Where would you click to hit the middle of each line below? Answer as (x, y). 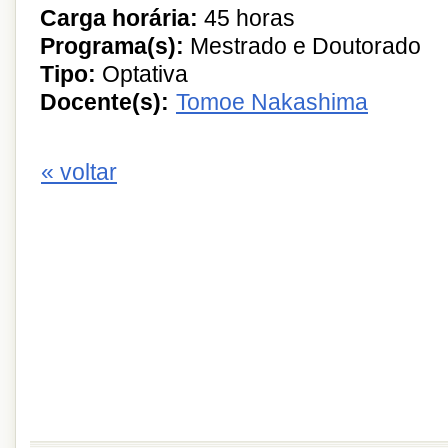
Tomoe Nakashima (272, 102)
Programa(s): (112, 46)
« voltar (79, 172)
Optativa (145, 74)
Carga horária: (119, 18)
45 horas (246, 18)
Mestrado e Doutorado (302, 46)
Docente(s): (104, 102)
